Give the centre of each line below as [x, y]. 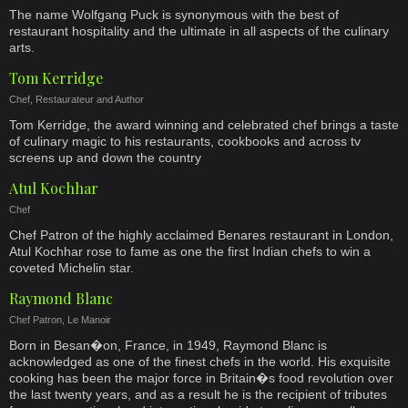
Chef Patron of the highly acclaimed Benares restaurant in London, [201, 235]
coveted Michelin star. [71, 268]
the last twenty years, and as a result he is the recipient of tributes [198, 394]
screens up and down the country [105, 158]
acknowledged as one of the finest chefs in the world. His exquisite [200, 362]
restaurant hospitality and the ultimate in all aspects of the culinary [199, 31]
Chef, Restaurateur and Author [76, 99]
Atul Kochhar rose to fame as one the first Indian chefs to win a [190, 251]
